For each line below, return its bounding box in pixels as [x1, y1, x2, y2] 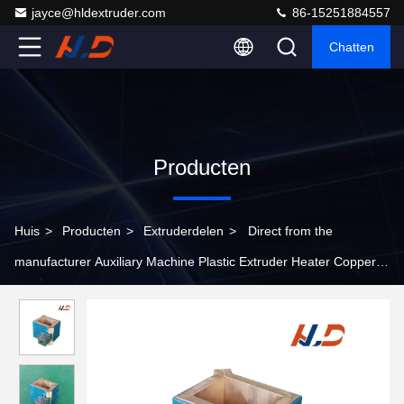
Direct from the [248, 224, 333, 238]
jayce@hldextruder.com [32, 5, 166, 20]
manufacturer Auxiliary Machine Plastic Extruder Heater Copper [14, 254, 376, 269]
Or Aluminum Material [14, 285, 139, 299]
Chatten [328, 40, 374, 54]
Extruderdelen [143, 224, 224, 238]
